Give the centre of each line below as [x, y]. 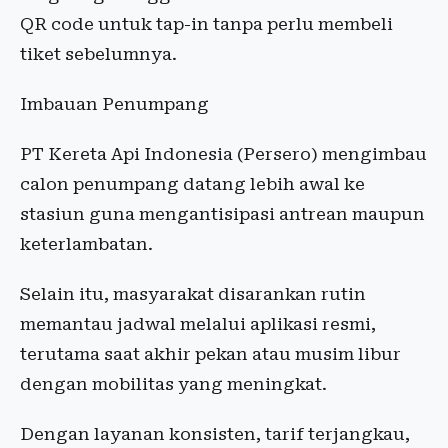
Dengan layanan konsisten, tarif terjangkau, [215, 434]
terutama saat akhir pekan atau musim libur [210, 354]
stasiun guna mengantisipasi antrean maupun [222, 214]
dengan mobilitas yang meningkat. [173, 384]
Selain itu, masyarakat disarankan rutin [193, 294]
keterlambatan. [86, 244]
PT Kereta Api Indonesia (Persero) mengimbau [223, 154]
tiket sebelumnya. [98, 54]
